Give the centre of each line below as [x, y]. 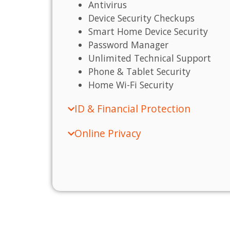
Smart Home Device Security [148, 32]
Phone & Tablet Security [139, 72]
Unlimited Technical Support [150, 58]
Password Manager [128, 45]
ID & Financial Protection [132, 109]
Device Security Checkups [141, 18]
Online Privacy [108, 133]
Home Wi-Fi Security [131, 85]
